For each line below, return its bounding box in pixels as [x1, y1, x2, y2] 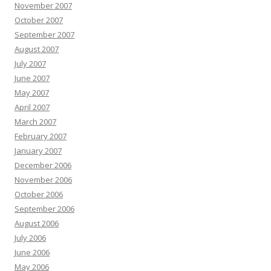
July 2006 [15, 232, 46, 243]
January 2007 [15, 145, 62, 156]
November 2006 [15, 174, 72, 185]
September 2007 [15, 29, 74, 40]
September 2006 [15, 203, 74, 214]
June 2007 [15, 73, 50, 83]
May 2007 [15, 87, 49, 98]
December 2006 [15, 160, 71, 171]
